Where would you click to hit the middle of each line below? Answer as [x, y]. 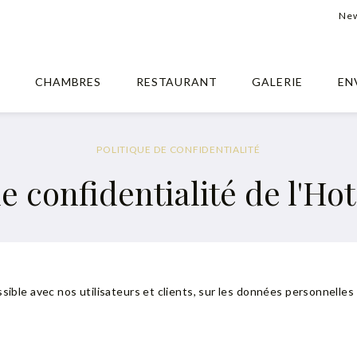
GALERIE [278, 82]
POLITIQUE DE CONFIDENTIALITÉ [178, 149]
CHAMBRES [68, 82]
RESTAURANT [177, 82]
